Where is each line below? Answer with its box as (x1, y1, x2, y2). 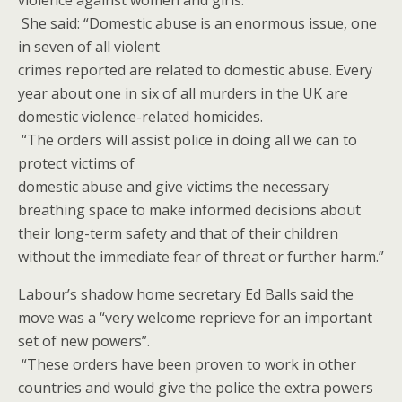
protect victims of (18, 153, 135, 173)
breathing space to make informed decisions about (18, 200, 361, 220)
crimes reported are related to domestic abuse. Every (18, 60, 372, 80)
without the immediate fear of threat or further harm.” (18, 247, 384, 267)
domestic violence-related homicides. (18, 107, 263, 127)
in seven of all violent (18, 37, 160, 57)
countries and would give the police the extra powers (18, 378, 373, 398)
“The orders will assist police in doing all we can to (18, 130, 357, 150)
